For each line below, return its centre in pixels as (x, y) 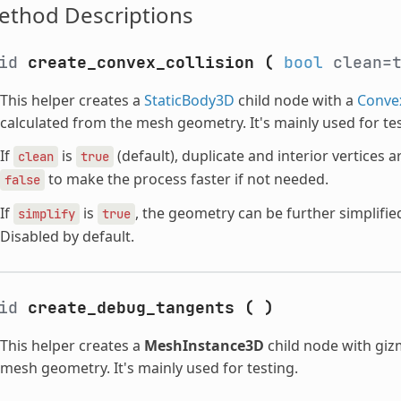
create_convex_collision (141, 62)
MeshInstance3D (204, 345)
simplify (46, 213)
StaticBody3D (189, 100)
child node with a (295, 100)
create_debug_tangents (131, 307)
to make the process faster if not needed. (186, 179)
